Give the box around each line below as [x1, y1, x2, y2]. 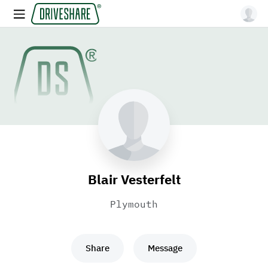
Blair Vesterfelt [87, 170, 181, 188]
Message [148, 242, 182, 254]
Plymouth [110, 198, 158, 210]
